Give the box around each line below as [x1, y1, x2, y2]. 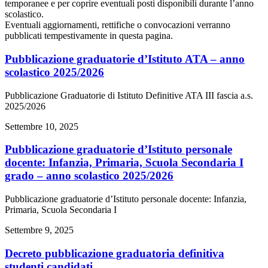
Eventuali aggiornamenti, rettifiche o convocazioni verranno [5, 20, 230, 31]
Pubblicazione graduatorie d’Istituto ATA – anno [5, 52, 245, 65]
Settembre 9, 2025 [5, 225, 74, 236]
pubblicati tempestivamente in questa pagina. [5, 31, 173, 41]
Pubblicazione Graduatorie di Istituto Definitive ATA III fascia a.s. [5, 90, 253, 100]
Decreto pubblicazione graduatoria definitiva [5, 246, 224, 260]
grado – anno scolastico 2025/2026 [5, 169, 173, 182]
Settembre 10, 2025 [5, 121, 78, 132]
